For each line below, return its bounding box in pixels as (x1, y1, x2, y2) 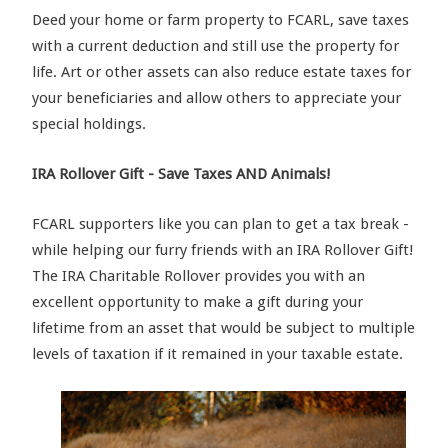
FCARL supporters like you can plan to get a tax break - (32, 214, 409, 233)
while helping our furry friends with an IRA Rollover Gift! (32, 240, 413, 259)
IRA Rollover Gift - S (32, 164, 166, 183)
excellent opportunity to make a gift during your (32, 292, 363, 311)
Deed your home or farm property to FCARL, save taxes (32, 10, 409, 29)
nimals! (280, 164, 330, 183)
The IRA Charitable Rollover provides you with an (32, 266, 365, 285)
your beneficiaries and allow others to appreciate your (32, 88, 401, 107)
